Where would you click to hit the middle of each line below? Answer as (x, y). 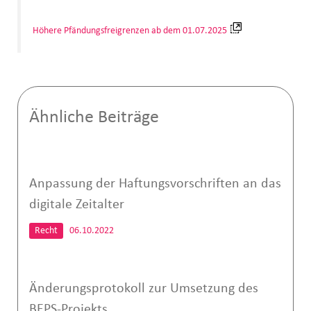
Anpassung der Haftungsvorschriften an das (155, 184)
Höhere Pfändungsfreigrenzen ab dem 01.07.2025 (130, 31)
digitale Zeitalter (76, 205)
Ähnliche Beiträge (94, 118)
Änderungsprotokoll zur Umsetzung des (143, 289)
